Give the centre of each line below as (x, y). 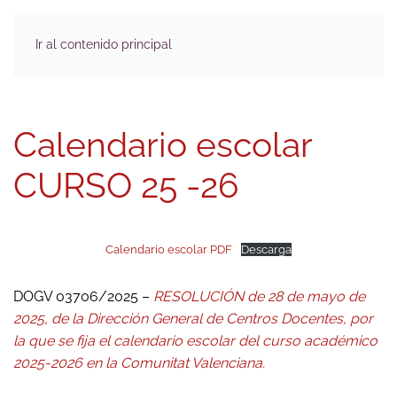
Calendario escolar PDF (169, 249)
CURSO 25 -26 (126, 185)
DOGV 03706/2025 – (83, 296)
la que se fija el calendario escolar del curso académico (195, 341)
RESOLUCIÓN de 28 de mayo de (259, 296)
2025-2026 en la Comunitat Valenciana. (139, 363)
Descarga (266, 249)
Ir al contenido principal (104, 44)
